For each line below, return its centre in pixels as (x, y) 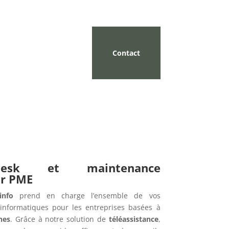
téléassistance (133, 219)
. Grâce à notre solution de (60, 219)
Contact (126, 53)
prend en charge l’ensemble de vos (87, 195)
